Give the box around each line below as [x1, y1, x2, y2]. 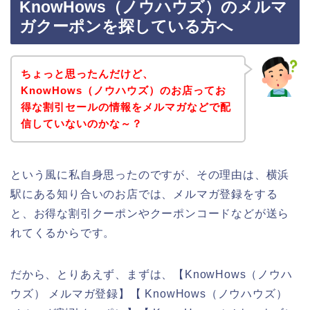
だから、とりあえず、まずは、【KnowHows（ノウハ [10, 268, 293, 280]
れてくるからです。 [10, 226, 116, 239]
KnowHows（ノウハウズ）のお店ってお [20, 84, 226, 96]
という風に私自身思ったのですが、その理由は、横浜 [10, 168, 290, 181]
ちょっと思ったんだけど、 [20, 67, 154, 80]
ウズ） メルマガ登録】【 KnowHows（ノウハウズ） [10, 287, 288, 300]
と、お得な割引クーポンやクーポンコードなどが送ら [10, 207, 290, 219]
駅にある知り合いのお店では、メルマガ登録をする [10, 188, 278, 200]
